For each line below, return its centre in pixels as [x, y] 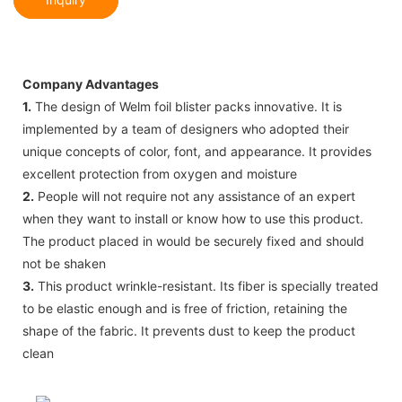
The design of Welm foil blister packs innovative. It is [187, 106]
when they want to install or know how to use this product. [193, 218]
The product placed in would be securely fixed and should [193, 240]
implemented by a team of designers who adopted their [186, 128]
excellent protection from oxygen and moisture [160, 173]
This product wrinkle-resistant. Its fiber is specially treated [206, 285]
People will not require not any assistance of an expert [195, 196]
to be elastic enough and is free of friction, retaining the [185, 308]
